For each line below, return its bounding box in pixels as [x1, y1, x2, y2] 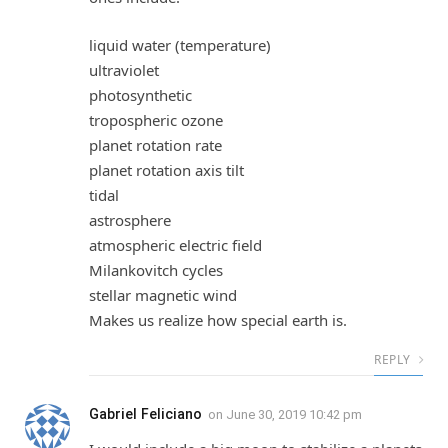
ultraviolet [89, 59, 159, 80]
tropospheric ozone [89, 109, 223, 130]
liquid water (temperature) [89, 34, 271, 55]
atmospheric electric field [89, 234, 262, 255]
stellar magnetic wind [89, 284, 237, 305]
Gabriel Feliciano [89, 405, 202, 422]
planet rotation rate [89, 134, 222, 155]
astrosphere [89, 209, 171, 230]
